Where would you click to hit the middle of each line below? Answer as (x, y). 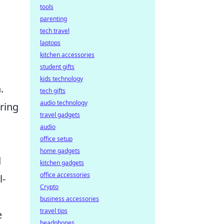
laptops (50, 43)
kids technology (61, 79)
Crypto (49, 187)
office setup (56, 139)
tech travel (55, 31)
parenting (53, 19)
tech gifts (53, 91)
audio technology (64, 103)
